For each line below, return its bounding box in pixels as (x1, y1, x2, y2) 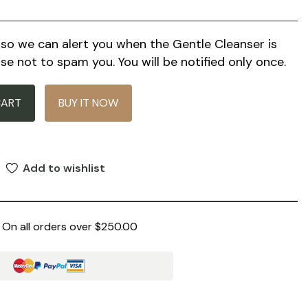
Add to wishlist (23, 160, 106, 175)
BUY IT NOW (58, 95, 119, 110)
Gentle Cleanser (173, 35, 265, 52)
